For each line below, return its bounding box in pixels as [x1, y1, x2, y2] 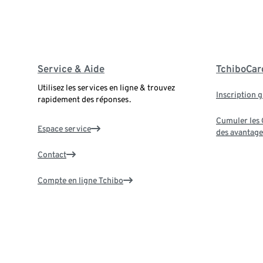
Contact [38, 149, 66, 159]
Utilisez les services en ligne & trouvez [38, 82, 175, 92]
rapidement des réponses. [38, 94, 131, 104]
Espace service [38, 123, 91, 133]
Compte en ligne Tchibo [38, 175, 123, 185]
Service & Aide [38, 62, 104, 75]
